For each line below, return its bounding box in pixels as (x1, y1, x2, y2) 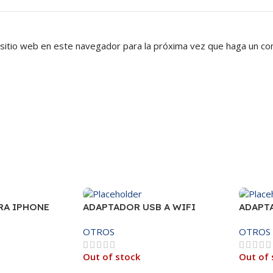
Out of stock (82, 250, 140, 263)
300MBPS (82, 213, 126, 225)
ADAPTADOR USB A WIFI (82, 200, 196, 213)
